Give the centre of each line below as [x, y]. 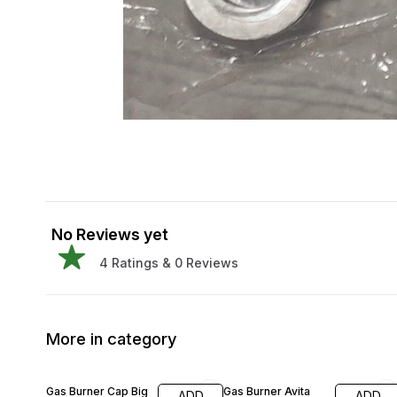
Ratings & [140, 263]
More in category [112, 339]
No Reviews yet [110, 234]
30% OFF [71, 366]
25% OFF [248, 366]
